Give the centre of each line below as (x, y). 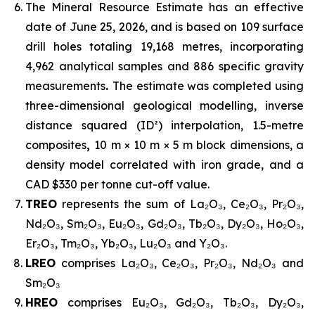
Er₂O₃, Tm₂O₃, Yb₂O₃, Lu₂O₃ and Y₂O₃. (126, 244)
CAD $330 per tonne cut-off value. (117, 185)
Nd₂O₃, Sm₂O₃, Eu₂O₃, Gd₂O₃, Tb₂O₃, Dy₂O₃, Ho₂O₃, (165, 224)
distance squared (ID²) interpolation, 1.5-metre (165, 126)
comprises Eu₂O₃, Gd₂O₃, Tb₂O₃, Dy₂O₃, (181, 303)
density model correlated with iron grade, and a (165, 165)
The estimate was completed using (208, 86)
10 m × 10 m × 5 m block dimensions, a (199, 145)
